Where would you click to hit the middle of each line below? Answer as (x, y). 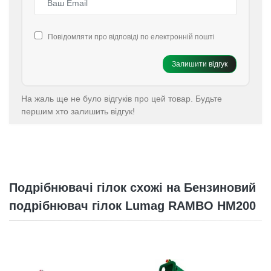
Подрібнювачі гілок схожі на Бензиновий (132, 188)
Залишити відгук (200, 64)
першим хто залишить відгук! (78, 111)
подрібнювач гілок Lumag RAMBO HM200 (132, 206)
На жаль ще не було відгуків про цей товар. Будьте (122, 99)
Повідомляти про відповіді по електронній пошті (131, 37)
